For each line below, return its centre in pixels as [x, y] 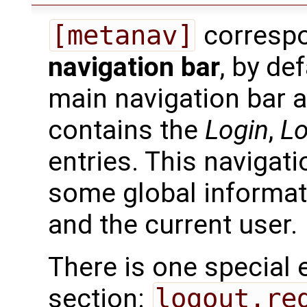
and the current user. [173, 225]
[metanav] [122, 36]
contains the [126, 131]
